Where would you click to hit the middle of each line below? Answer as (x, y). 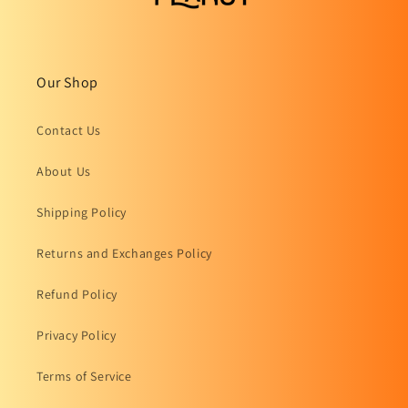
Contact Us (69, 130)
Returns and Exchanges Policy (124, 253)
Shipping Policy (82, 212)
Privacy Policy (76, 335)
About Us (64, 171)
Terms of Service (84, 376)
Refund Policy (77, 294)
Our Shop (67, 82)
